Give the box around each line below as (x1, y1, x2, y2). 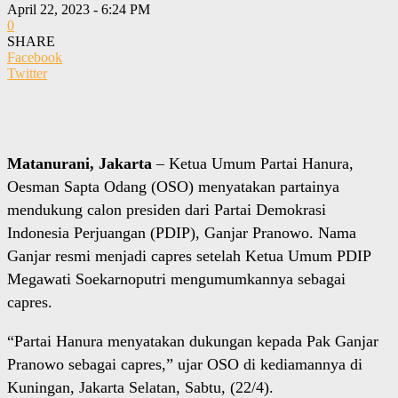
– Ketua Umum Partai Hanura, (152, 155, 354, 173)
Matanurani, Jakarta (7, 155, 152, 173)
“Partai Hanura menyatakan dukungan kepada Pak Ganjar (7, 332, 378, 351)
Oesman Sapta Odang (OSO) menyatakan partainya (7, 178, 339, 196)
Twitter (7, 66, 47, 82)
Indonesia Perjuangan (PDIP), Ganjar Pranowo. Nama (7, 224, 356, 243)
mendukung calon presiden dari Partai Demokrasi (7, 201, 326, 219)
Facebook (7, 50, 62, 66)
